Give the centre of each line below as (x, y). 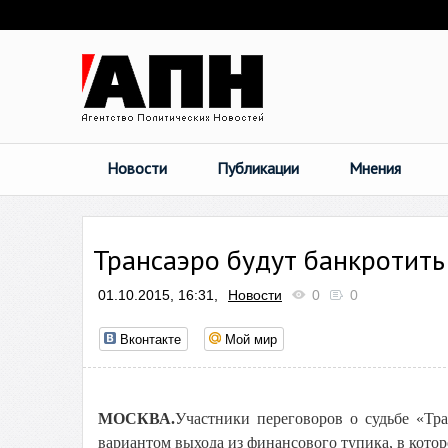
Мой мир (251, 338)
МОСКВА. (136, 418)
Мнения (375, 168)
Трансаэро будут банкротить (269, 259)
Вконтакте (150, 338)
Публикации (258, 168)
